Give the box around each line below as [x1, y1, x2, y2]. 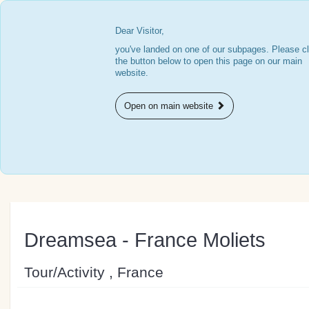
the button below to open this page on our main [115, 56, 303, 66]
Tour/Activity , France [24, 263, 163, 280]
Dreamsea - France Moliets [24, 228, 266, 251]
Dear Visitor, [115, 26, 165, 36]
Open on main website [124, 101, 217, 111]
